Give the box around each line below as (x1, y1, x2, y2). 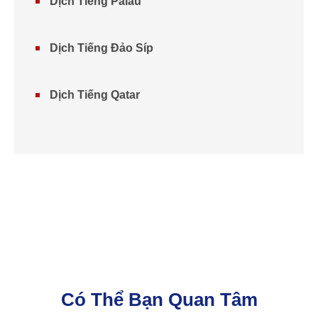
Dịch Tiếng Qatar (50, 89, 140, 101)
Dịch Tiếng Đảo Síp (50, 42, 153, 54)
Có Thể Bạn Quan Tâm (60, 289, 258, 310)
